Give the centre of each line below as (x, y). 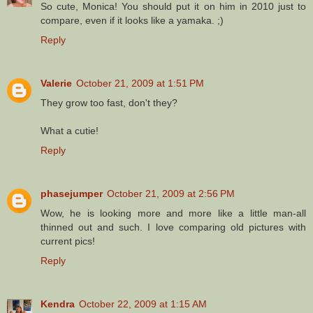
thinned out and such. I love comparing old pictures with (173, 227)
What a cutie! (70, 131)
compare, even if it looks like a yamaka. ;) (132, 21)
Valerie (56, 83)
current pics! (68, 241)
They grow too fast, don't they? (109, 103)
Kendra (58, 304)
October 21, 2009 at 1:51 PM (140, 83)
